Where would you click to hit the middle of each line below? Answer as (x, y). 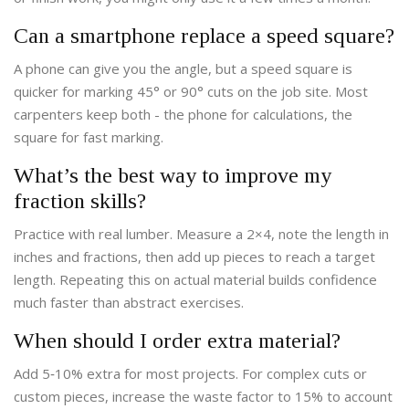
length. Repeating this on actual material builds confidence (195, 280)
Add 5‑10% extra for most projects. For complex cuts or (190, 374)
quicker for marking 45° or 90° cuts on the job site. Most (191, 92)
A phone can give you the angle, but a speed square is (183, 69)
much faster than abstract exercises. (129, 303)
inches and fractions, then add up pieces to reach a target (194, 257)
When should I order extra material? (177, 341)
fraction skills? (80, 201)
